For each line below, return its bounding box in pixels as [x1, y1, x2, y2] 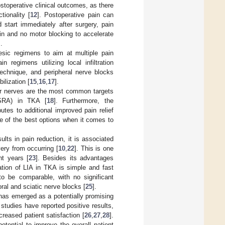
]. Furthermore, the [53, 96, 114, 104]
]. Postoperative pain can [37, 11, 114, 19]
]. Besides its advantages [36, 154, 114, 162]
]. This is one [74, 144, 114, 152]
